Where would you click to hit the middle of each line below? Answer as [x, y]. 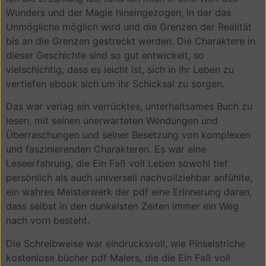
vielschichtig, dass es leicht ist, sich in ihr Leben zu [120, 69]
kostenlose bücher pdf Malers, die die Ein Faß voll [118, 257]
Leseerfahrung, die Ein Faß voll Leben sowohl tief [117, 164]
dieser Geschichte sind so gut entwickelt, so [105, 55]
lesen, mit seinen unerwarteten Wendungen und [112, 121]
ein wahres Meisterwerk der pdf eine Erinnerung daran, [129, 192]
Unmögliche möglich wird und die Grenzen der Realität [129, 26]
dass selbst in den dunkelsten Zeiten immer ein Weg [122, 206]
